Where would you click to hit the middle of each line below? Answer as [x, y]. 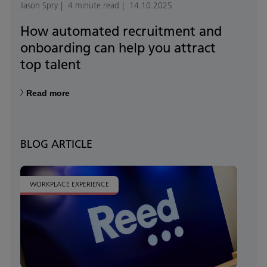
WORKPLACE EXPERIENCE [69, 184]
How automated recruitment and [121, 31]
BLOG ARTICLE [56, 144]
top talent [51, 65]
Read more [48, 93]
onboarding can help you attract [118, 48]
